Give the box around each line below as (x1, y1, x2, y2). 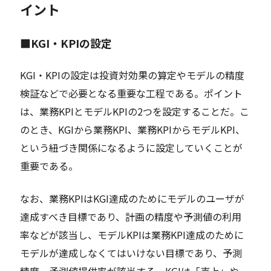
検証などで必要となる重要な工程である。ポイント (20, 85, 243, 100)
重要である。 (20, 158, 79, 173)
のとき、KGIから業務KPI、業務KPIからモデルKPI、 (20, 122, 246, 137)
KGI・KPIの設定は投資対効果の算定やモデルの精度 (20, 67, 245, 82)
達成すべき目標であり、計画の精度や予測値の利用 (20, 209, 242, 224)
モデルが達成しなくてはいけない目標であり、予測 (20, 245, 243, 260)
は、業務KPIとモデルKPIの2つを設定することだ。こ (20, 103, 250, 119)
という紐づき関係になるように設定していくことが (20, 140, 243, 155)
